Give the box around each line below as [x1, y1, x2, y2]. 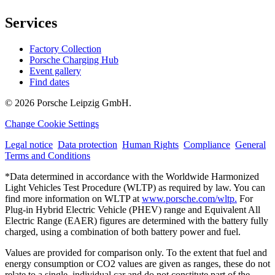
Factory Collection [29, 44, 101, 55]
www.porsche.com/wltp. [142, 193, 237, 204]
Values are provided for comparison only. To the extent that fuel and [5, 247, 267, 258]
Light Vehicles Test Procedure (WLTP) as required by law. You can [5, 182, 265, 193]
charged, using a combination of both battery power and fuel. [5, 227, 241, 238]
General [235, 139, 266, 150]
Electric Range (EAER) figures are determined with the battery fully [5, 215, 268, 227]
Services [5, 15, 57, 31]
